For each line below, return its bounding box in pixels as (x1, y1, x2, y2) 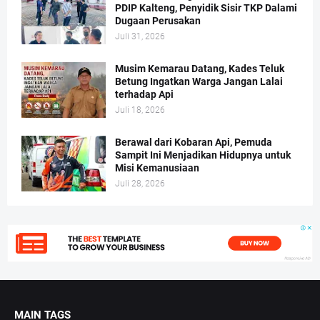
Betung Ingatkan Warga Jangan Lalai (115, 76, 283, 88)
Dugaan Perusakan (115, 15, 201, 27)
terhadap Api (115, 89, 174, 101)
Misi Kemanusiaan (115, 162, 199, 174)
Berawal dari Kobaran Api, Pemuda (115, 136, 272, 149)
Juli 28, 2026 (115, 179, 165, 189)
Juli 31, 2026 (115, 31, 165, 42)
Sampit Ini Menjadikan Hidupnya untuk (115, 149, 291, 161)
